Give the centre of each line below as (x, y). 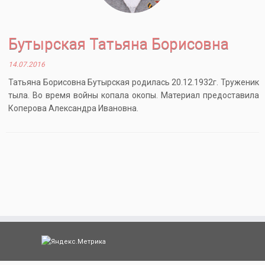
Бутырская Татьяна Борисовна (119, 44)
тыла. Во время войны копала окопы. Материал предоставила (134, 96)
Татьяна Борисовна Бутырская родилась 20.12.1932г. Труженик (134, 83)
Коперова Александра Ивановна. (74, 109)
